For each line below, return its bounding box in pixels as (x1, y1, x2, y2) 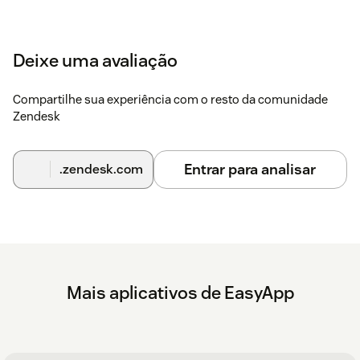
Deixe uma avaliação (13, 48, 178, 72)
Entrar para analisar (184, 159, 317, 178)
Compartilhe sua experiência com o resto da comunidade (13, 91, 328, 107)
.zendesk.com (59, 160, 143, 178)
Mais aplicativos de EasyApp (66, 280, 294, 304)
